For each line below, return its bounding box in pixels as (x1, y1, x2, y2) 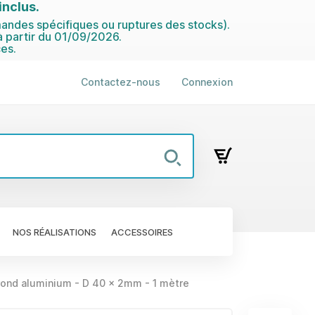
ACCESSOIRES (111, 226, 173, 238)
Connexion (181, 76, 233, 88)
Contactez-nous (81, 76, 160, 88)
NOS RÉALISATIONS (13, 226, 96, 238)
